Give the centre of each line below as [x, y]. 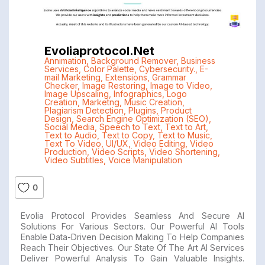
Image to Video [180, 86]
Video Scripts [118, 152]
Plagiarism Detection [84, 111]
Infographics [138, 94]
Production [65, 152]
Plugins [142, 111]
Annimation [65, 61]
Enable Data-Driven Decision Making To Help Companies [132, 237]
